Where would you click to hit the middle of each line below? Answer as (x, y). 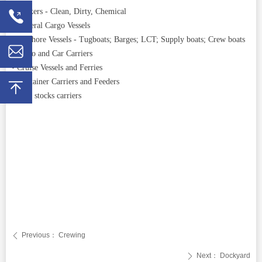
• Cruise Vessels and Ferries (57, 68)
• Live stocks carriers (46, 96)
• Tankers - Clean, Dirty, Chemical (69, 11)
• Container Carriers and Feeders (65, 82)
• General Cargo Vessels (51, 25)
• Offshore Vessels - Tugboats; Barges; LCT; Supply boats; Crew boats (128, 39)
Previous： (39, 235)
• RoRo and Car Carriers (52, 54)
